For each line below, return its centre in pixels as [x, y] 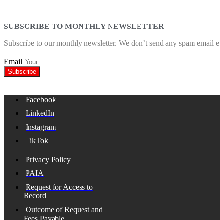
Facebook [41, 99]
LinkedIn [40, 113]
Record [35, 195]
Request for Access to [59, 187]
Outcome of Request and [64, 209]
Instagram [41, 127]
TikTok [37, 140]
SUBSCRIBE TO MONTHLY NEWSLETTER [84, 26]
